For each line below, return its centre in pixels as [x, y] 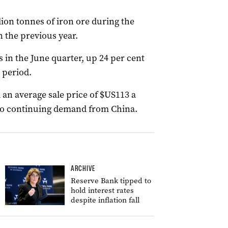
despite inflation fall [105, 200]
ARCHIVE [83, 168]
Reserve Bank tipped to [111, 181]
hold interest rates [102, 190]
